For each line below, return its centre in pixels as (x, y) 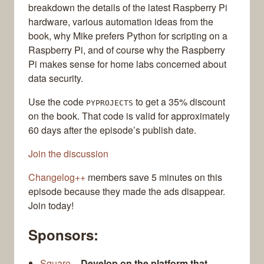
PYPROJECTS (110, 103)
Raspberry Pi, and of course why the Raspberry (127, 50)
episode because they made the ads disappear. (127, 192)
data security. (56, 78)
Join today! (51, 206)
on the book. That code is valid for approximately (129, 116)
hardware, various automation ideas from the (121, 22)
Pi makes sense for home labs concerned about (127, 64)
